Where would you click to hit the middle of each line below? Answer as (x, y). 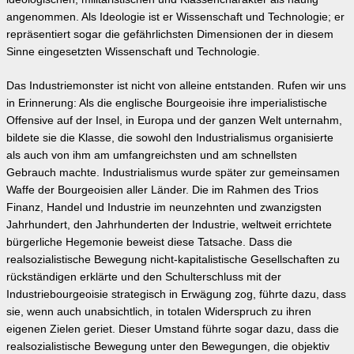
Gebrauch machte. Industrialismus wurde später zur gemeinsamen (173, 172)
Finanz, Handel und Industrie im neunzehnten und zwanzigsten (164, 207)
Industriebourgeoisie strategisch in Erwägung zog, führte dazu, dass (176, 294)
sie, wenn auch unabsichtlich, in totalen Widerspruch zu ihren (159, 311)
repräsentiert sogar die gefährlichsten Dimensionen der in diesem (170, 34)
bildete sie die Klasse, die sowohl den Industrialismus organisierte (170, 137)
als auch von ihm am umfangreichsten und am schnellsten (152, 155)
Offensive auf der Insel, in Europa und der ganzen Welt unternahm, (174, 120)
